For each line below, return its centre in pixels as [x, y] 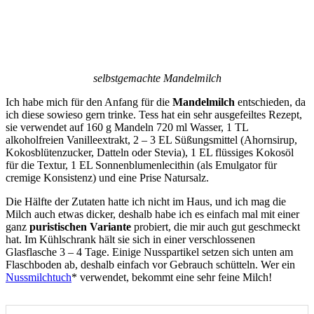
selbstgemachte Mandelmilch [157, 78]
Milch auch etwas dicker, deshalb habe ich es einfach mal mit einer [152, 214]
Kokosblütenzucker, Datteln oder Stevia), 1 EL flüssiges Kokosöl [150, 152]
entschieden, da [272, 102]
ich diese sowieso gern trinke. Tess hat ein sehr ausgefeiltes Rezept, [154, 114]
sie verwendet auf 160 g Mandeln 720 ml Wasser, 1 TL [127, 127]
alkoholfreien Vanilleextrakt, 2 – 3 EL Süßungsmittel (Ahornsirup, [151, 139]
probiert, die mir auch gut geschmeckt [216, 226]
